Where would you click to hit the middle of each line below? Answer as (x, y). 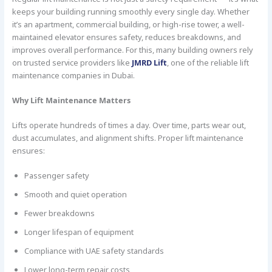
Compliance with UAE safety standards (94, 251)
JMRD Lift (149, 63)
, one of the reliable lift (208, 63)
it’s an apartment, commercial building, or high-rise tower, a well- (128, 25)
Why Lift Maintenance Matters (71, 100)
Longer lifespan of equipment (79, 232)
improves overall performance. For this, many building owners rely (132, 50)
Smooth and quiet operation (75, 195)
